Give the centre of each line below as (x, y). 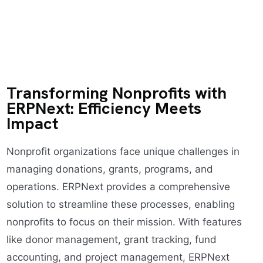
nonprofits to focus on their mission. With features (124, 222)
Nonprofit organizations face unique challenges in (123, 151)
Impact (32, 123)
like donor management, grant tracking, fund (111, 240)
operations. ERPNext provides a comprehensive (118, 187)
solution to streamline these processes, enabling (120, 204)
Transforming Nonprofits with (116, 93)
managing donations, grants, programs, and (109, 169)
